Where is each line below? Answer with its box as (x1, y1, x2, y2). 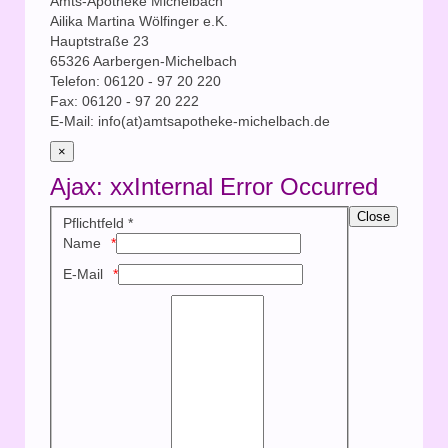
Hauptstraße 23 (50, 33, 149, 49)
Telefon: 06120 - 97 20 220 (50, 73, 221, 89)
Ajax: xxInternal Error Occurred (50, 173, 378, 200)
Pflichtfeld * (62, 214, 133, 231)
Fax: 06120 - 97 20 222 (50, 93, 199, 109)
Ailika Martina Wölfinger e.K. (50, 13, 228, 29)
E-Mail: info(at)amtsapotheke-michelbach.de (50, 113, 330, 129)
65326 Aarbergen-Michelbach (50, 53, 237, 69)
